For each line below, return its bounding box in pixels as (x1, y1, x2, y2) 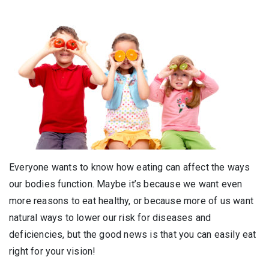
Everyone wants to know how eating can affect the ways (9, 161, 250, 173)
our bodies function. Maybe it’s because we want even (9, 178, 243, 190)
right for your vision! (9, 245, 96, 257)
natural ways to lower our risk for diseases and (9, 211, 211, 223)
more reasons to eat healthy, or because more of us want (9, 195, 254, 207)
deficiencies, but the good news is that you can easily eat (9, 228, 256, 240)
